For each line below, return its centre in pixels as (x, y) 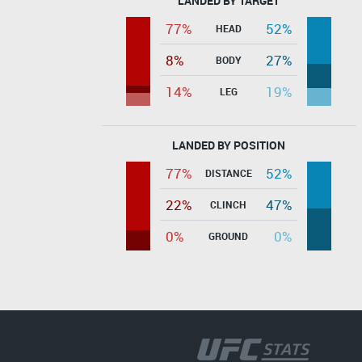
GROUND (228, 236)
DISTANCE (228, 173)
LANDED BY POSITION (229, 145)
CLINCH (228, 204)
